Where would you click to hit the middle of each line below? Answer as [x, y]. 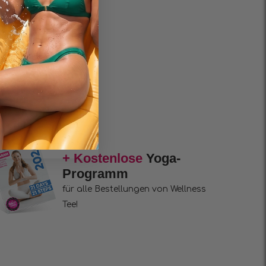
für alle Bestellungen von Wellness [134, 189]
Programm [96, 173]
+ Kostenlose [104, 158]
